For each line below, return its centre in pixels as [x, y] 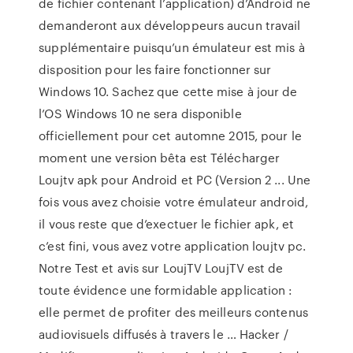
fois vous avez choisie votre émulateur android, [173, 202]
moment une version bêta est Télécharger [160, 158]
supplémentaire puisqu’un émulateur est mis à [172, 47]
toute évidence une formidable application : [166, 290]
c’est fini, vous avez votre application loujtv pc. [173, 246]
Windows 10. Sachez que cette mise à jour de [168, 91]
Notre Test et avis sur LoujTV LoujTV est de [161, 268]
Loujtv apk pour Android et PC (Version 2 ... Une [175, 180]
